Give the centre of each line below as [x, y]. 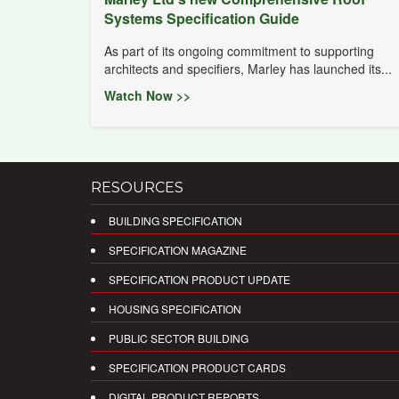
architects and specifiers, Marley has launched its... [248, 69]
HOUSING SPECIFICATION [175, 308]
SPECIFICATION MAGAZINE [178, 249]
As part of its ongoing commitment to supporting [239, 51]
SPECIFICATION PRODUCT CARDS [197, 367]
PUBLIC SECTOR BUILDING [179, 338]
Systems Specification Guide [202, 19]
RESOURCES [137, 187]
